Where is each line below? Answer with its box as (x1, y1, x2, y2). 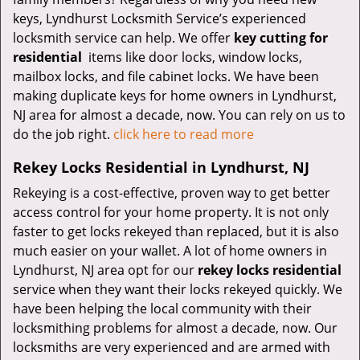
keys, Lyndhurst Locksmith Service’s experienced (13, 10, 306, 27)
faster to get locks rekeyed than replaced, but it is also (13, 223, 339, 240)
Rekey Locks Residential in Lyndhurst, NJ (13, 157, 313, 177)
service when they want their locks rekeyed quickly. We (13, 280, 342, 298)
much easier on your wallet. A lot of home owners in (13, 242, 327, 260)
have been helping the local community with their (13, 300, 312, 317)
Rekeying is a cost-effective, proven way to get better (13, 184, 330, 202)
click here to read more (113, 125, 254, 143)
